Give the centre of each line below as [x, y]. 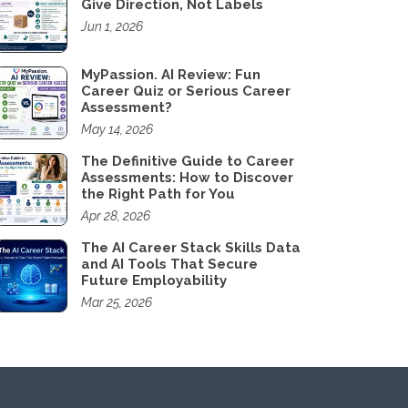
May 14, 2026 [117, 129]
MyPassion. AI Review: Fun [171, 75]
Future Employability [154, 280]
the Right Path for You [158, 194]
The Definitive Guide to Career [188, 161]
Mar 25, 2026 [117, 302]
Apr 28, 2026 [116, 216]
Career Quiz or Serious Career [186, 91]
